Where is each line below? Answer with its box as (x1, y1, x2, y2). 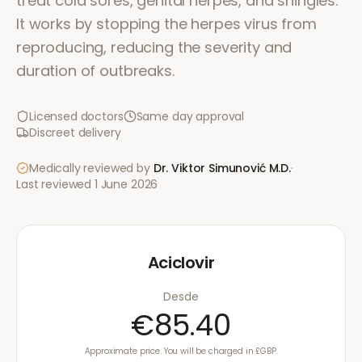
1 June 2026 (94, 176, 158, 192)
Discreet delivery (29, 124, 121, 141)
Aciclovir (147, 251, 215, 274)
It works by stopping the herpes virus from (16, 14, 317, 34)
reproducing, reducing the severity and (16, 37, 293, 57)
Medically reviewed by (29, 160, 150, 176)
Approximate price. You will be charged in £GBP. (84, 345, 278, 357)
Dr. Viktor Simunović (153, 160, 266, 176)
